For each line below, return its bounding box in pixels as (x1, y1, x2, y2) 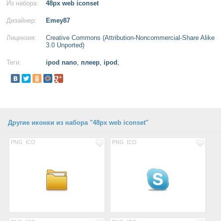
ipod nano (46, 59, 77, 66)
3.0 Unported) (46, 41, 84, 49)
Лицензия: (6, 34, 37, 41)
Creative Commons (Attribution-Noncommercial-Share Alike (46, 34, 215, 41)
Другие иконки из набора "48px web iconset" (8, 119, 148, 126)
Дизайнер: (6, 17, 37, 24)
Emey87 (46, 17, 70, 24)
